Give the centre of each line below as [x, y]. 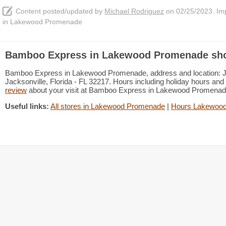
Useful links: [27, 106]
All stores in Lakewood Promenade [108, 106]
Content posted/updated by [60, 11]
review [16, 90]
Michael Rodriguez [134, 11]
